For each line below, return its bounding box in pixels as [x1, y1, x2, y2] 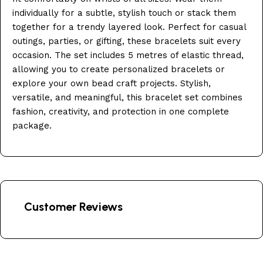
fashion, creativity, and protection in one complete [12, 106, 229, 117]
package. [12, 120, 52, 131]
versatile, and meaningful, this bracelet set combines [12, 92, 242, 103]
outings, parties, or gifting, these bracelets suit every [12, 35, 241, 46]
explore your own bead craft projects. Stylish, [12, 77, 211, 89]
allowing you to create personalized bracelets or [12, 63, 225, 75]
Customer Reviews [24, 199, 123, 214]
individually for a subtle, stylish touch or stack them [12, 7, 236, 18]
